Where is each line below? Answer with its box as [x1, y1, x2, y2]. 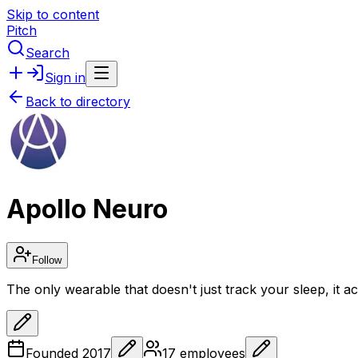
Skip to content [6, 6, 99, 22]
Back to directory [26, 93, 130, 109]
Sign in [45, 70, 86, 86]
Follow [32, 253, 62, 266]
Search [26, 45, 70, 61]
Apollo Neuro [6, 193, 168, 225]
